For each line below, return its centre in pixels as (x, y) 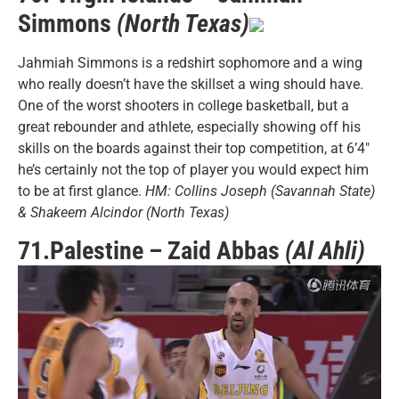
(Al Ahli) (325, 251)
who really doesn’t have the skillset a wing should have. (191, 84)
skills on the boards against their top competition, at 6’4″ (194, 148)
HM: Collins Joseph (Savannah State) (260, 191)
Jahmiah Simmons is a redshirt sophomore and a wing (190, 62)
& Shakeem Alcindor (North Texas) (123, 212)
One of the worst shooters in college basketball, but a (183, 105)
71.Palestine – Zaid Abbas (151, 251)
